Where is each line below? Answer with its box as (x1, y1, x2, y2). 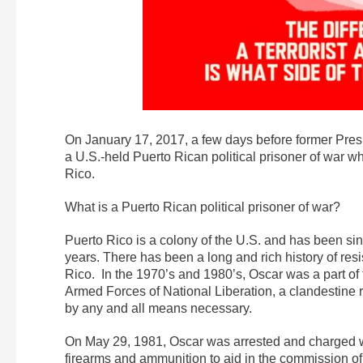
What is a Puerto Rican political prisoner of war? (65, 199, 340, 214)
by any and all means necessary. (65, 301, 252, 315)
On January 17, (65, 132, 156, 147)
